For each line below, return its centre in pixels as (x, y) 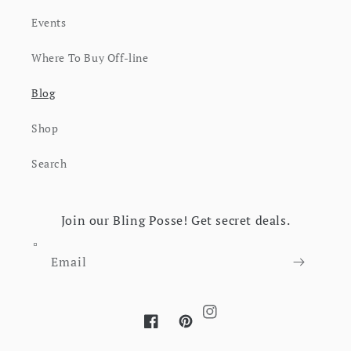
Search (49, 163)
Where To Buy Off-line (90, 58)
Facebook (169, 330)
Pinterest (202, 330)
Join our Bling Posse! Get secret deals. (175, 220)
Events (49, 22)
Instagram (246, 313)
